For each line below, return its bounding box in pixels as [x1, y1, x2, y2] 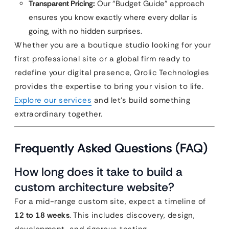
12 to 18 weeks [14, 210, 70, 220]
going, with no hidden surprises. [29, 26, 142, 36]
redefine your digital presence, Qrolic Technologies [14, 67, 210, 78]
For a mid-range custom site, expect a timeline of [14, 196, 206, 207]
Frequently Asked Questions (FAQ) [14, 140, 208, 156]
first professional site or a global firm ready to [14, 54, 191, 64]
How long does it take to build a [14, 164, 182, 179]
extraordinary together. [14, 109, 103, 119]
